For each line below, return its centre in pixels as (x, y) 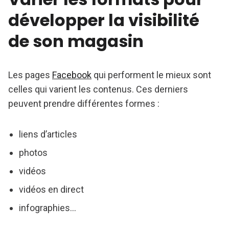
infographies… (47, 208)
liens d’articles (48, 134)
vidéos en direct (51, 190)
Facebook (72, 75)
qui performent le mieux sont (151, 75)
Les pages (30, 75)
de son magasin (76, 41)
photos (33, 153)
